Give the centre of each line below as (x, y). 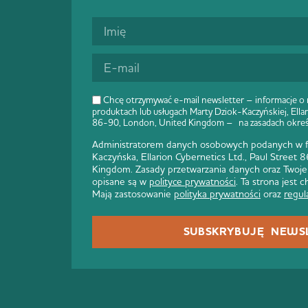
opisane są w (121, 181)
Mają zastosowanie (133, 194)
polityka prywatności (217, 194)
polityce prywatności (192, 181)
